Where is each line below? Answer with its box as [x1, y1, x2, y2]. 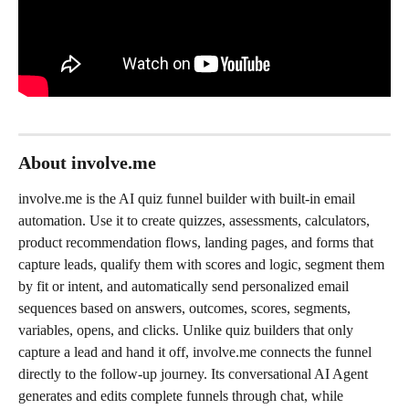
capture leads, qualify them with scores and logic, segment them [18, 256, 388, 272]
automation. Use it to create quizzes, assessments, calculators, [18, 212, 373, 228]
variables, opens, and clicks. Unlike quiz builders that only [18, 321, 357, 338]
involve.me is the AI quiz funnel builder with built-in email [18, 190, 359, 206]
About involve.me [18, 152, 156, 173]
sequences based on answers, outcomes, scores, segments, [18, 299, 354, 316]
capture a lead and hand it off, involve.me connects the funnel [18, 343, 375, 360]
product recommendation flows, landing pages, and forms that [18, 234, 377, 250]
